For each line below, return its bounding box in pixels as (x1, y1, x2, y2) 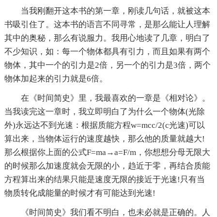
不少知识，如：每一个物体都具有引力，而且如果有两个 (4, 47, 210, 56)
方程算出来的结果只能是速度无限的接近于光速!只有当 (4, 175, 205, 184)
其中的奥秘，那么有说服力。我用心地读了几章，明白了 (4, 33, 210, 43)
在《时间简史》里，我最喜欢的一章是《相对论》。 (20, 93, 210, 103)
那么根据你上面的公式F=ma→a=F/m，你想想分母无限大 (4, 148, 210, 157)
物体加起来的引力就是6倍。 (4, 74, 108, 83)
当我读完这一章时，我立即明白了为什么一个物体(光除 (4, 107, 205, 116)
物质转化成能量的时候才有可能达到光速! (4, 188, 155, 198)
